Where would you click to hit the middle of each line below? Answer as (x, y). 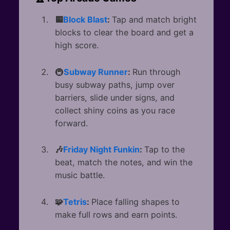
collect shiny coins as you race (115, 110)
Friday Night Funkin (101, 150)
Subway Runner (96, 72)
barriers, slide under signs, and (115, 97)
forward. (73, 123)
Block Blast (85, 20)
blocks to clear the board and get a (124, 33)
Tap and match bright (154, 20)
